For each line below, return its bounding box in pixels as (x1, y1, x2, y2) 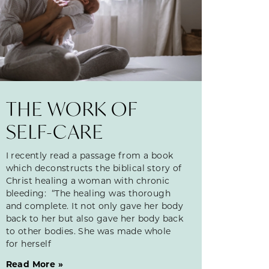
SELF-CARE (5, 118, 109, 144)
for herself (5, 237, 52, 249)
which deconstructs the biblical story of (5, 162, 182, 174)
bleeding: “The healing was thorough (5, 187, 171, 199)
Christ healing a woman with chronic (5, 174, 170, 186)
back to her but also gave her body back (5, 212, 184, 224)
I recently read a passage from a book (5, 149, 174, 161)
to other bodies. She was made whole (5, 225, 171, 237)
